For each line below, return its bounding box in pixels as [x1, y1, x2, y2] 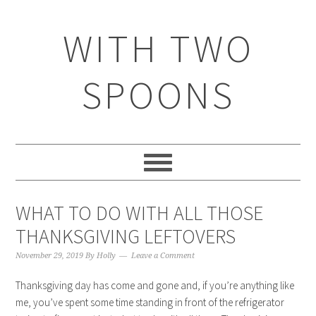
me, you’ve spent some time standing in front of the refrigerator [16, 296, 285, 309]
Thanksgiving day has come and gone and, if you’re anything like [16, 279, 295, 292]
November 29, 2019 [16, 251, 84, 260]
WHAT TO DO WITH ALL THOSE [16, 200, 264, 226]
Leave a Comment [131, 251, 195, 260]
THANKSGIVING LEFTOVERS [16, 224, 236, 249]
